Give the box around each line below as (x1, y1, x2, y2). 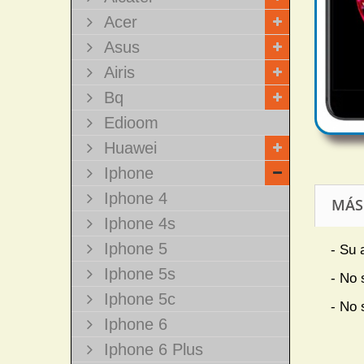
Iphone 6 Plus (99, 340, 203, 358)
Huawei (99, 139, 157, 157)
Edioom (99, 114, 158, 132)
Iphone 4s (99, 214, 175, 232)
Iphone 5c (99, 290, 175, 308)
